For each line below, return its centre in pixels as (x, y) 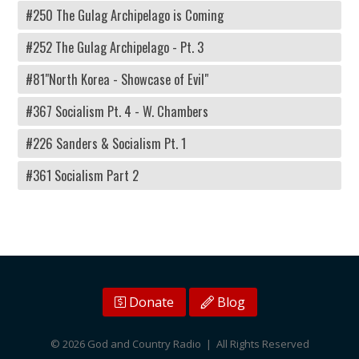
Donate (149, 302)
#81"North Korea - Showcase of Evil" (117, 79)
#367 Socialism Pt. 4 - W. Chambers (117, 111)
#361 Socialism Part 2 (82, 175)
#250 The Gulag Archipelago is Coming (125, 15)
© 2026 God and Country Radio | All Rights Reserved (179, 344)
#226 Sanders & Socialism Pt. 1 (106, 143)
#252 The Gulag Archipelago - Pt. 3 (115, 47)
